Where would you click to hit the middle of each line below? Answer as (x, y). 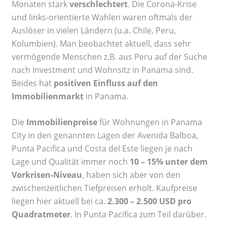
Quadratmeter (41, 215)
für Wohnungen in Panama (150, 122)
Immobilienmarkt (48, 97)
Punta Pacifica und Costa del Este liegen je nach (102, 149)
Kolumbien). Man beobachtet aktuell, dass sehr (101, 44)
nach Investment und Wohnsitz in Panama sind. (102, 70)
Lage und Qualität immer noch (71, 162)
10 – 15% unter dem (169, 162)
